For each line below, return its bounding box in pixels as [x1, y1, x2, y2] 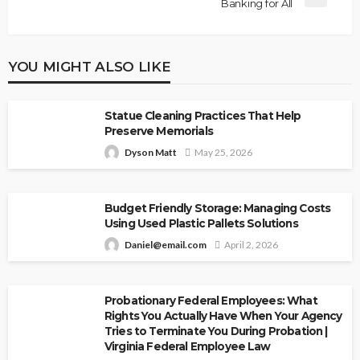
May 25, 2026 [194, 145, 252, 158]
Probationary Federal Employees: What [104, 293, 317, 307]
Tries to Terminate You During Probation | [104, 324, 328, 337]
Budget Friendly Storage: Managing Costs [104, 201, 331, 215]
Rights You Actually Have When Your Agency [104, 309, 342, 322]
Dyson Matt [125, 145, 177, 158]
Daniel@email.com [125, 238, 207, 251]
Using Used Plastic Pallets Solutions [104, 216, 298, 230]
